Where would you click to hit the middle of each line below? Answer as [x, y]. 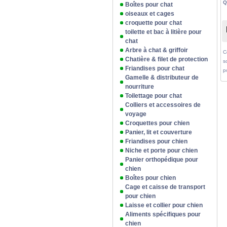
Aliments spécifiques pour [163, 214]
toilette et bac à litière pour [163, 32]
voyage [136, 114]
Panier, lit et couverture [159, 132]
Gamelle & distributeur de [162, 78]
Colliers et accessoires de [163, 105]
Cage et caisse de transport [165, 187]
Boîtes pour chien [150, 178]
